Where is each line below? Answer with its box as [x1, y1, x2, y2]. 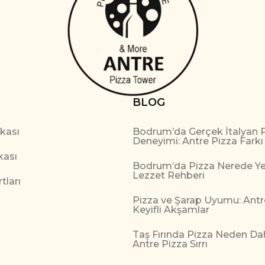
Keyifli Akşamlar [132, 203, 209, 215]
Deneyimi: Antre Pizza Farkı [132, 135, 263, 147]
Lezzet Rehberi [132, 169, 205, 181]
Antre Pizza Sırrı [132, 238, 208, 250]
